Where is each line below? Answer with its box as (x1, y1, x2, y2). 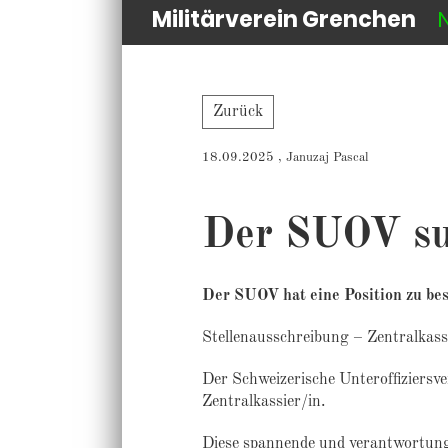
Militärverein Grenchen (152, 4, 416, 36)
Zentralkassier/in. (201, 394, 325, 411)
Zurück (212, 104, 263, 121)
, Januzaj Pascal (273, 151, 369, 165)
